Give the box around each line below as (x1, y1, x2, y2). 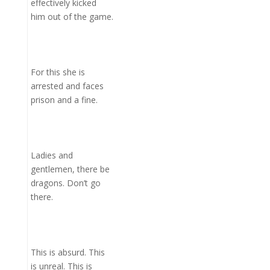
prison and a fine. (30, 94, 98, 105)
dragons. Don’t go (30, 177, 101, 189)
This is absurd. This (30, 246, 105, 258)
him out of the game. (30, 11, 113, 22)
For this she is (30, 66, 85, 78)
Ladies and (30, 149, 73, 161)
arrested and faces (30, 80, 104, 92)
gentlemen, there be (30, 163, 110, 175)
